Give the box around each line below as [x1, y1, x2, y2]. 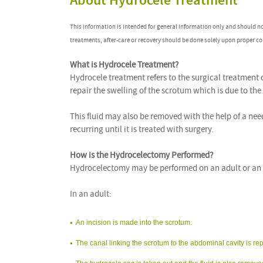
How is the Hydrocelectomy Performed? [70, 149, 213, 161]
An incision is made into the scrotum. [76, 218, 192, 227]
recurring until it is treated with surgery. [70, 123, 214, 135]
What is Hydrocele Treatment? [70, 59, 178, 70]
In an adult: [70, 188, 112, 200]
